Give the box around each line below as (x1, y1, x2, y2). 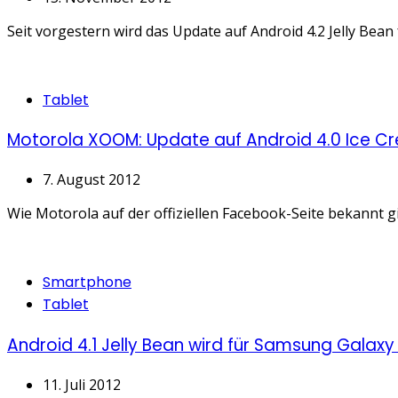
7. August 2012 (43, 170, 140, 190)
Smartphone (43, 272, 131, 293)
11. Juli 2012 (43, 374, 121, 394)
